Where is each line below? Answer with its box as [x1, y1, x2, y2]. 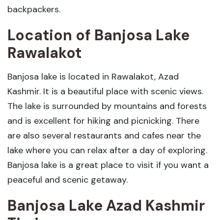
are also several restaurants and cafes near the [7, 130, 201, 142]
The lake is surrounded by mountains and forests [7, 100, 207, 112]
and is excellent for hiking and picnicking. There [7, 115, 199, 127]
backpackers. [7, 3, 60, 16]
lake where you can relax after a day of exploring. [7, 144, 207, 157]
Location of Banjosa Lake [7, 26, 190, 45]
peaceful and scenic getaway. [7, 174, 128, 186]
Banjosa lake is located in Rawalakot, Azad [7, 71, 179, 83]
